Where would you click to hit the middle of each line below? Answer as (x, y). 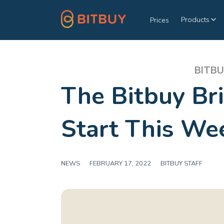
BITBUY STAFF (181, 163)
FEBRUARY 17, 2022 (120, 163)
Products (195, 19)
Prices (160, 20)
